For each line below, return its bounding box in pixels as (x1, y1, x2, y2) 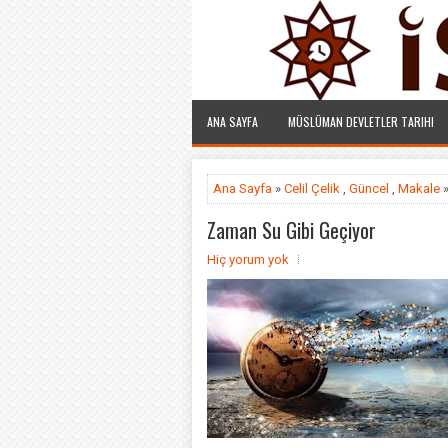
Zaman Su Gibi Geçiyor (207, 215, 376, 245)
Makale (398, 181, 440, 196)
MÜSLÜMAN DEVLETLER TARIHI (288, 113, 434, 130)
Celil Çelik (284, 181, 340, 196)
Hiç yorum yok (207, 252, 289, 267)
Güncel (349, 181, 389, 196)
